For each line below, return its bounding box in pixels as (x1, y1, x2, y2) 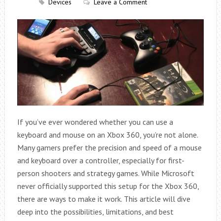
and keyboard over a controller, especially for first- (17, 155, 184, 165)
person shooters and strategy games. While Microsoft (17, 168, 194, 178)
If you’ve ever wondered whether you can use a (17, 116, 173, 127)
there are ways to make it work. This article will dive (17, 193, 190, 204)
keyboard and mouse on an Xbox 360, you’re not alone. (17, 129, 198, 140)
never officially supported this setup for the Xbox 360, (17, 181, 199, 191)
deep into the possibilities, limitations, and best (17, 206, 174, 217)
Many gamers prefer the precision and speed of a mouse (17, 142, 202, 152)
